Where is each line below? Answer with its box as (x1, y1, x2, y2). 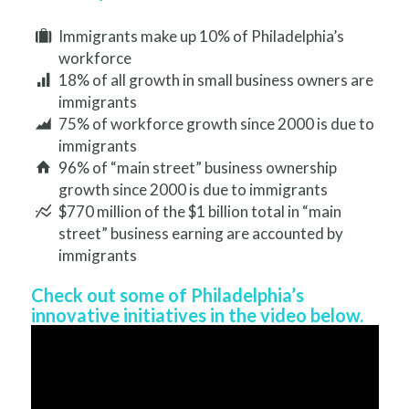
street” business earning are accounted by (58, 224, 344, 244)
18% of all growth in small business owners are (58, 70, 374, 90)
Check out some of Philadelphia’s (30, 284, 304, 307)
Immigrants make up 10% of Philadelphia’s (58, 26, 345, 47)
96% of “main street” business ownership (58, 158, 338, 178)
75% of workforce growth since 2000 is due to (58, 114, 375, 134)
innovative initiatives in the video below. (30, 304, 363, 327)
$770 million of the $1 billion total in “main (58, 202, 342, 222)
